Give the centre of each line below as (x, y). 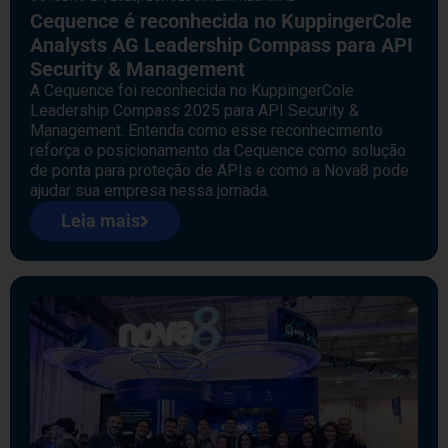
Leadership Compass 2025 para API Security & (194, 110)
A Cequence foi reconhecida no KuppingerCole (192, 90)
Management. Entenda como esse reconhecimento (206, 130)
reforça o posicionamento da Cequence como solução (218, 150)
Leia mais (100, 220)
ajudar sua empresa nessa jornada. (150, 190)
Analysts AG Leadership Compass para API (221, 44)
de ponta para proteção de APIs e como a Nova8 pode (219, 170)
